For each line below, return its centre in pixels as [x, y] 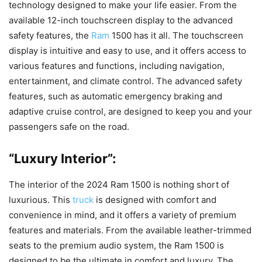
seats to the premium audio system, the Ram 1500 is [116, 246]
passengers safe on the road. [69, 127]
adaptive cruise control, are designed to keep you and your [130, 112]
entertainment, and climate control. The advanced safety [125, 81]
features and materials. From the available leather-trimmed [130, 230]
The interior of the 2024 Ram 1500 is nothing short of [119, 185]
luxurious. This [41, 200]
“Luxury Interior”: [63, 159]
